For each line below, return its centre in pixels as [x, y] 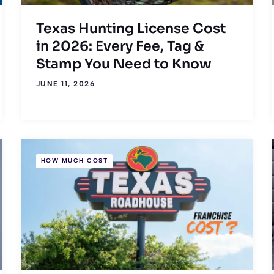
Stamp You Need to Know [124, 64]
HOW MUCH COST [74, 161]
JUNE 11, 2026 [65, 83]
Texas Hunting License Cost [131, 28]
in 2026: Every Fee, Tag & [120, 46]
